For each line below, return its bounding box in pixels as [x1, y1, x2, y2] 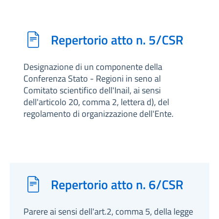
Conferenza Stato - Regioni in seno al [23, 72, 161, 85]
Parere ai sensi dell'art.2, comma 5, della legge [23, 205, 193, 218]
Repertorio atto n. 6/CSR [51, 175, 183, 194]
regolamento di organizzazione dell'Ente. [23, 107, 174, 120]
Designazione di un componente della [23, 60, 162, 73]
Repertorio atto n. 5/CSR [51, 30, 183, 49]
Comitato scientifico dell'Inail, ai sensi [23, 84, 161, 97]
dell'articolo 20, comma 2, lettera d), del [23, 95, 169, 109]
